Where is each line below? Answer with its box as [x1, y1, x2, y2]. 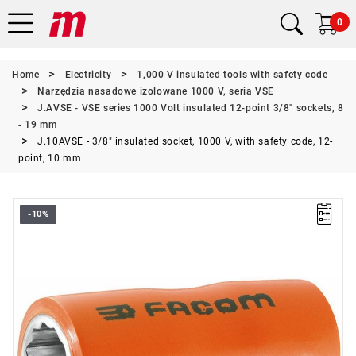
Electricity [64, 69, 112, 80]
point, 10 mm [18, 153, 82, 164]
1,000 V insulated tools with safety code [137, 69, 328, 80]
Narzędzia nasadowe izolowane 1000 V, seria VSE [37, 86, 274, 97]
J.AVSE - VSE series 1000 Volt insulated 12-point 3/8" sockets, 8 [37, 103, 344, 114]
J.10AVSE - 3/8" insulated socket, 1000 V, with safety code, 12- [37, 136, 334, 147]
